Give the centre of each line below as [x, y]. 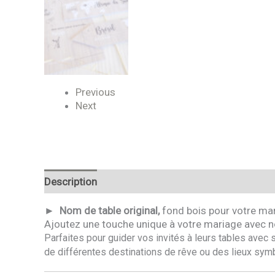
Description [71, 181]
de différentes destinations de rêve [122, 252]
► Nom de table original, [103, 211]
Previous [95, 92]
